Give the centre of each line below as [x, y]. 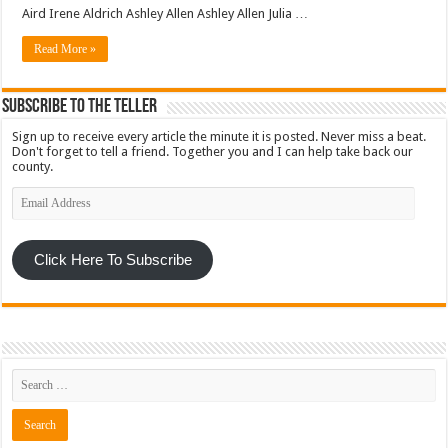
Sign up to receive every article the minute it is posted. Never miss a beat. [219, 137]
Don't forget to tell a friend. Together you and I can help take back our [213, 152]
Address [35, 209]
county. [33, 167]
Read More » [65, 49]
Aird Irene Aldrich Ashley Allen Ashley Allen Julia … [165, 14]
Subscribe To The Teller [80, 107]
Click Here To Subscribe [112, 260]
